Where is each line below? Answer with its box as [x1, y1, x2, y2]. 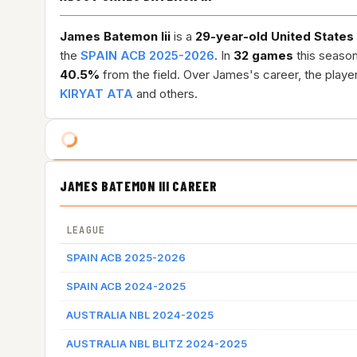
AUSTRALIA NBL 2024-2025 [66, 308, 214, 321]
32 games [233, 48, 293, 63]
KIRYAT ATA [60, 86, 133, 101]
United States [271, 29, 354, 44]
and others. [133, 86, 198, 101]
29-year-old [195, 29, 268, 44]
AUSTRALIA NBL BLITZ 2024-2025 [66, 337, 247, 350]
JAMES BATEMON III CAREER [60, 178, 218, 194]
